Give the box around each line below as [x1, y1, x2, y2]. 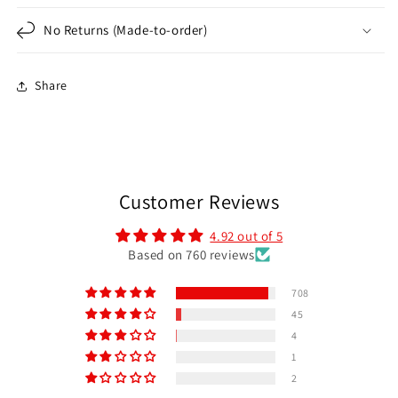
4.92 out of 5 [210, 227, 283, 244]
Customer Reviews [118, 187, 280, 214]
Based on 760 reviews [128, 245, 255, 263]
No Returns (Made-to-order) [44, 20, 208, 38]
